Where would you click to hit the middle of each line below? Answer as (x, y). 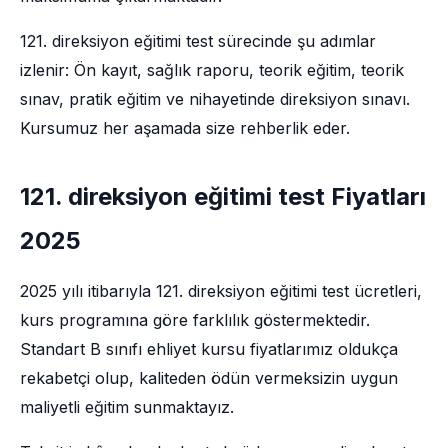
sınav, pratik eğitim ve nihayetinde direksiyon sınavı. (215, 99)
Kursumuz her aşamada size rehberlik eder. (185, 128)
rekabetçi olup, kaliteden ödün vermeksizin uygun (209, 378)
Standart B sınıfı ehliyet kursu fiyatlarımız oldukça (209, 349)
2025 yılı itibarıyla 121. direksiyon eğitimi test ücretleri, (221, 291)
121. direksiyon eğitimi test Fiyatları (223, 196)
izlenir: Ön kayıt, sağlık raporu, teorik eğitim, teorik (212, 70)
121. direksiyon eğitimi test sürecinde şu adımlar (198, 41)
